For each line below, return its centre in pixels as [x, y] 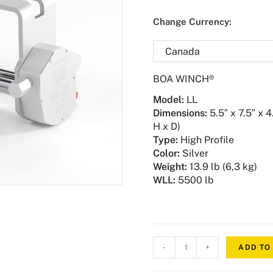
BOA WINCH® [184, 79]
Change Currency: [193, 22]
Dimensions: [180, 113]
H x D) [167, 127]
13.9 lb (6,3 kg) [222, 167]
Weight [169, 167]
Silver [194, 154]
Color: [167, 154]
